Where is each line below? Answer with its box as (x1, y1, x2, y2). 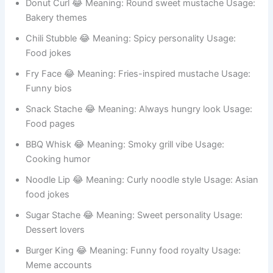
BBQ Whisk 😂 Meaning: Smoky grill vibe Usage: (26, 172, 225, 184)
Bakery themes (26, 46, 88, 57)
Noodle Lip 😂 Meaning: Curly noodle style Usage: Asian (26, 208, 259, 219)
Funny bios (26, 116, 73, 128)
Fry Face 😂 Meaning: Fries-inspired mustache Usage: (26, 102, 251, 113)
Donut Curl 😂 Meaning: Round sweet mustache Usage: (26, 31, 256, 43)
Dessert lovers (26, 258, 85, 269)
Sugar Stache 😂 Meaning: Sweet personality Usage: (26, 243, 243, 255)
